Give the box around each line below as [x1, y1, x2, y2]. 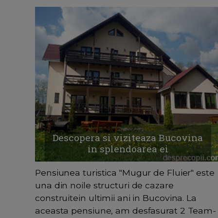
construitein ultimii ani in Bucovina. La [35, 192, 197, 203]
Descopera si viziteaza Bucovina [53, 131, 203, 144]
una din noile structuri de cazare [35, 180, 174, 190]
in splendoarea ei [87, 142, 168, 155]
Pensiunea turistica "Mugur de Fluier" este [35, 167, 215, 178]
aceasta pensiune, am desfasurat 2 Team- [35, 205, 217, 216]
